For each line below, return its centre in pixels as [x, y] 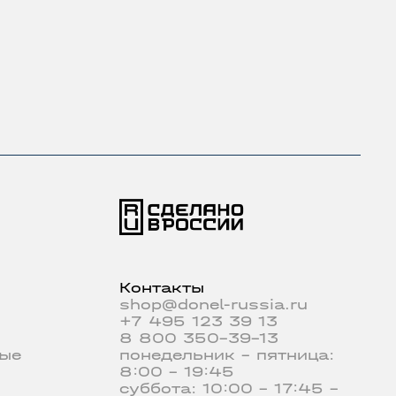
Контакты [162, 288]
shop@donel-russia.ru [213, 305]
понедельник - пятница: [227, 355]
